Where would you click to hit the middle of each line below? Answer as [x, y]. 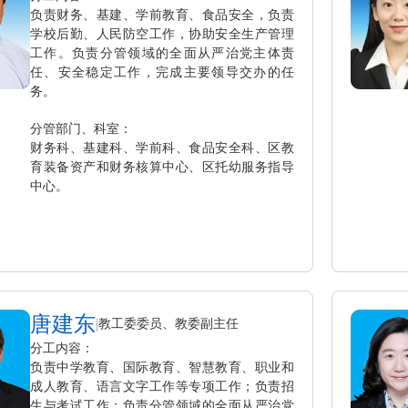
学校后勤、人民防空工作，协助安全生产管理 [162, 34]
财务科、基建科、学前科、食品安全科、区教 [162, 148]
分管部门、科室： [81, 128]
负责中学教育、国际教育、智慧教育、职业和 [162, 367]
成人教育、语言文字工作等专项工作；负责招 [162, 386]
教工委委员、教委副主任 [168, 323]
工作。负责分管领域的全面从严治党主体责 [162, 53]
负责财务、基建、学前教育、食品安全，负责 [162, 15]
